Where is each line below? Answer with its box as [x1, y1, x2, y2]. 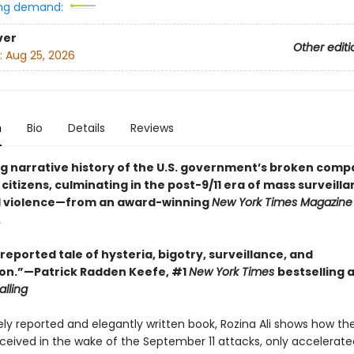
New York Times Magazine [211, 194, 352, 210]
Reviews [130, 120, 174, 136]
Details [67, 120, 105, 136]
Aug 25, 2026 [5, 47, 75, 64]
